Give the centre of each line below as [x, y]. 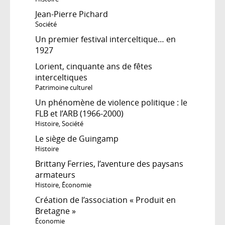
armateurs [55, 175]
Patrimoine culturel [64, 87]
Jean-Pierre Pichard [72, 14]
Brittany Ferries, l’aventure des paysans [109, 163]
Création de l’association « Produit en [105, 200]
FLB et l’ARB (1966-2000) [79, 113]
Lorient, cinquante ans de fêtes [94, 66]
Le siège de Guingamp [77, 138]
